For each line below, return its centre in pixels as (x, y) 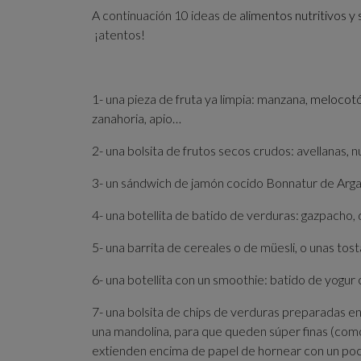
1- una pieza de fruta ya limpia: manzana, (201, 98)
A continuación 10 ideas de (166, 15)
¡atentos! (118, 34)
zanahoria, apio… (137, 118)
